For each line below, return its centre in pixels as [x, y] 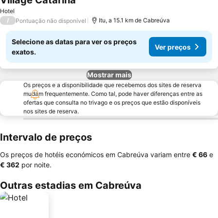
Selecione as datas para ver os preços [74, 42]
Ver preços [173, 47]
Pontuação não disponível [51, 20]
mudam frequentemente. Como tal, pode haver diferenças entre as [113, 94]
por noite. [36, 165]
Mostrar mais [109, 75]
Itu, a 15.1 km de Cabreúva [134, 20]
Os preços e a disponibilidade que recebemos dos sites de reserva [112, 85]
